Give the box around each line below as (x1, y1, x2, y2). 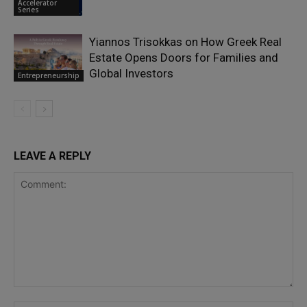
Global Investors (89, 66, 173, 81)
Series (18, 4, 39, 14)
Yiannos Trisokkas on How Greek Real (89, 35, 282, 49)
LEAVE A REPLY (14, 149, 91, 163)
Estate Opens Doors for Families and (89, 51, 278, 65)
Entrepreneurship (18, 70, 79, 80)
